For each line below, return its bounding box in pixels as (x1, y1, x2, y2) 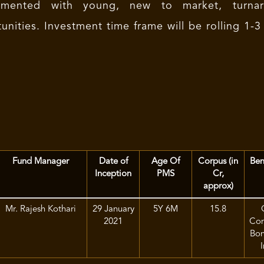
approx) (203, 182, 233, 191)
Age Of (151, 157, 180, 166)
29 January (92, 205, 134, 214)
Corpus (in (198, 157, 238, 166)
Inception (95, 170, 131, 179)
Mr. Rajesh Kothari (5, 205, 76, 214)
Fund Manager (12, 157, 69, 166)
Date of (98, 157, 128, 166)
